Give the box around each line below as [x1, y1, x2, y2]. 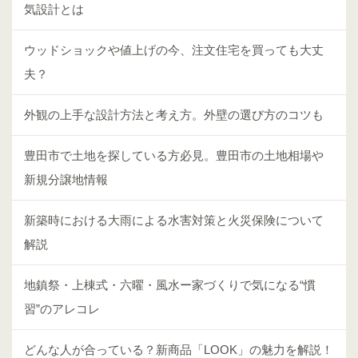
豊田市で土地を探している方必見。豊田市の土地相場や [24, 148, 324, 162]
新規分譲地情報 [24, 172, 108, 186]
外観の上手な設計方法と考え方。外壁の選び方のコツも [24, 107, 324, 121]
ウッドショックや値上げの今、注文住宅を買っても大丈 [24, 42, 324, 57]
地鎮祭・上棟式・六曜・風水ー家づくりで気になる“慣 [24, 277, 316, 292]
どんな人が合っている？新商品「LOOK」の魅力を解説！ [24, 342, 333, 356]
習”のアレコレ [24, 301, 100, 316]
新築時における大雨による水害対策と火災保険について [24, 213, 324, 227]
